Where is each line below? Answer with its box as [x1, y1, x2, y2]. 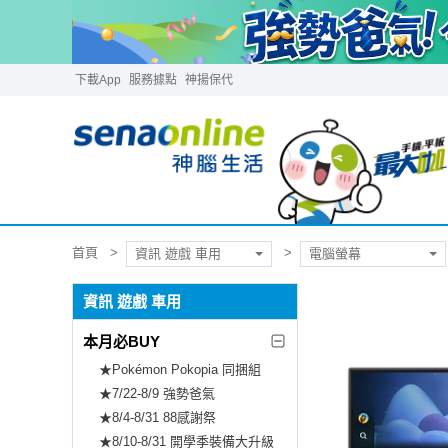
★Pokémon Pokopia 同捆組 [99, 361, 261, 377]
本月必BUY [83, 332, 160, 350]
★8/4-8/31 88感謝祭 [99, 409, 216, 425]
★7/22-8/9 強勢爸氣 [99, 385, 215, 401]
